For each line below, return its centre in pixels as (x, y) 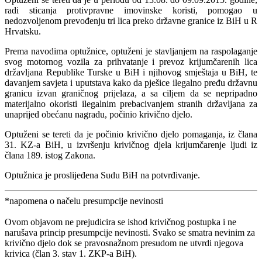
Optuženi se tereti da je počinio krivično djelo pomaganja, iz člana (131, 134)
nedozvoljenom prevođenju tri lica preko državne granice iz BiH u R (131, 20)
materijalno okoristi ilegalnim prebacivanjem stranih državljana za (131, 104)
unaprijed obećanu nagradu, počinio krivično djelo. (99, 114)
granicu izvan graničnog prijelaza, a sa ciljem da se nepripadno (131, 93)
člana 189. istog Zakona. (52, 155)
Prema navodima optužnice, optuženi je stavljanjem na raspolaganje (131, 51)
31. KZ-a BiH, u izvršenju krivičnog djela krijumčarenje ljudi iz (131, 144)
